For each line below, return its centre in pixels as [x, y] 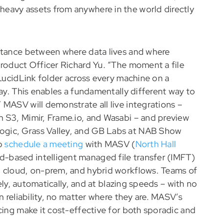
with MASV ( [109, 144]
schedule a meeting [44, 144]
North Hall [156, 144]
